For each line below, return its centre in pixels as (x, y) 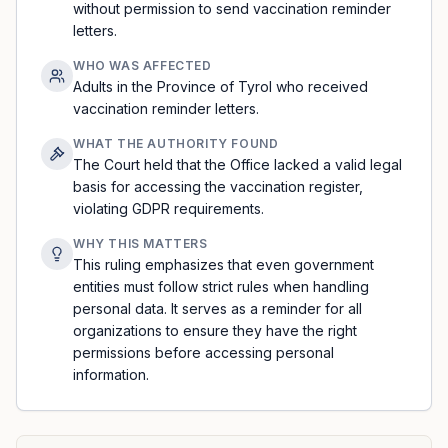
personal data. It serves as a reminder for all (217, 308)
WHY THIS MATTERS (140, 243)
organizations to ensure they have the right (215, 330)
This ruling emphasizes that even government (223, 264)
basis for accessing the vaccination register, (218, 186)
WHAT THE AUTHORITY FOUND (176, 143)
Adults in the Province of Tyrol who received (220, 86)
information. (111, 374)
